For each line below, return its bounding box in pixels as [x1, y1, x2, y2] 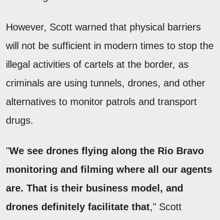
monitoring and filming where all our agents [6, 164, 212, 175]
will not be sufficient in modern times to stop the [6, 40, 214, 51]
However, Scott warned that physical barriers [6, 21, 201, 32]
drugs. [6, 114, 33, 126]
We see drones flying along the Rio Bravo [9, 145, 204, 156]
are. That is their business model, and [6, 182, 183, 193]
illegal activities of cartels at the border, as [6, 58, 189, 70]
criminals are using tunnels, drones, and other [6, 77, 205, 88]
